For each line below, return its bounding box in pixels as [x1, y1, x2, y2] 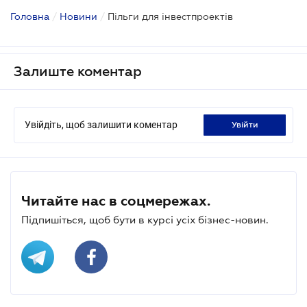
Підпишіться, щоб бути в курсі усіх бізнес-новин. [21, 213, 269, 225]
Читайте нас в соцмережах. [21, 193, 210, 208]
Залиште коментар [14, 63, 142, 79]
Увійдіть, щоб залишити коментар [25, 119, 177, 130]
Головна [10, 10, 49, 22]
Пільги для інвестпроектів [108, 10, 233, 22]
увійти [236, 119, 258, 130]
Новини [60, 10, 97, 22]
